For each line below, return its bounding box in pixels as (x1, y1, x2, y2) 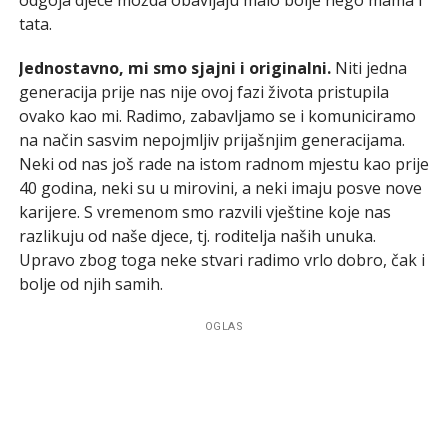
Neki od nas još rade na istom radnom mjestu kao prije (18, 152, 429, 175)
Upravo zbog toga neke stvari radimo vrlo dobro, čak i (18, 248, 425, 271)
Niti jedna (330, 56, 407, 79)
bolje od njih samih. (18, 272, 163, 295)
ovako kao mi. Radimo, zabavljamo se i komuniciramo (18, 104, 416, 127)
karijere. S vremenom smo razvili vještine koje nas (18, 200, 391, 223)
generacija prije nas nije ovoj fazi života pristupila (18, 80, 389, 103)
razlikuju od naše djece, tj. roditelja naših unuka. (18, 224, 376, 247)
